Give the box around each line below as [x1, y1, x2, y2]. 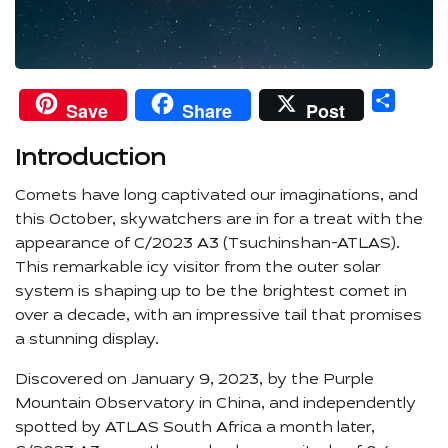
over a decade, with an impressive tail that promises [15, 308, 422, 325]
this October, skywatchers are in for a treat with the [15, 212, 423, 229]
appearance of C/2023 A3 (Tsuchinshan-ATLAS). [15, 236, 400, 253]
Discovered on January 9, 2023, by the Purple [15, 372, 374, 389]
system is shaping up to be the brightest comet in [15, 284, 407, 301]
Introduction [15, 146, 166, 172]
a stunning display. [15, 332, 159, 349]
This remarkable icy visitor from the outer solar [15, 260, 381, 277]
